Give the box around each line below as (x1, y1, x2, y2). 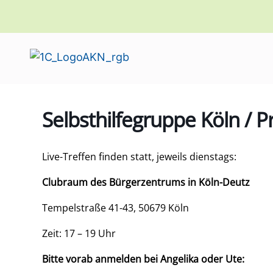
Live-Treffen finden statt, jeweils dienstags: (41, 150, 236, 163)
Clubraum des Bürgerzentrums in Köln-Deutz (41, 175, 250, 189)
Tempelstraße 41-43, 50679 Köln (41, 201, 189, 214)
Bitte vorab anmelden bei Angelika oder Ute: (41, 252, 244, 266)
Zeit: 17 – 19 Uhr (41, 227, 116, 240)
